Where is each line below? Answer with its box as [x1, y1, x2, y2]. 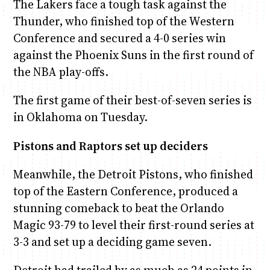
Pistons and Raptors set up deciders [13, 137, 208, 154]
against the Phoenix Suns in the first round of [13, 47, 254, 63]
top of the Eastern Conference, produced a [13, 183, 238, 199]
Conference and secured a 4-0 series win [13, 30, 226, 46]
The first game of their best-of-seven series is [13, 92, 252, 108]
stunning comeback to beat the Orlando [13, 199, 224, 216]
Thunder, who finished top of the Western [13, 13, 234, 30]
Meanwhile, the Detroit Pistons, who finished [13, 166, 253, 182]
